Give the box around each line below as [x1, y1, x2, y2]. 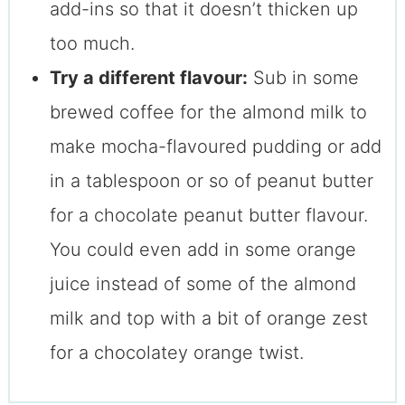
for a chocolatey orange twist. [49, 342, 304, 364]
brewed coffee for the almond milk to [49, 101, 367, 124]
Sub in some [247, 67, 359, 89]
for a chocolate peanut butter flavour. [49, 204, 368, 227]
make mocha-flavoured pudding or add [49, 136, 381, 158]
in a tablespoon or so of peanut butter [49, 170, 373, 193]
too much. [49, 33, 135, 55]
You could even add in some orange [49, 239, 356, 261]
